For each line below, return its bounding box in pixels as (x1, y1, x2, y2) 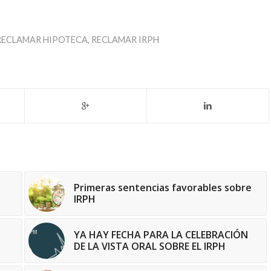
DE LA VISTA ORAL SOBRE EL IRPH (74, 240, 226, 253)
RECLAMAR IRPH (91, 34, 159, 45)
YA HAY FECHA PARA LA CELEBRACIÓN (74, 228, 249, 242)
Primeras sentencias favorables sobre (74, 181, 252, 195)
